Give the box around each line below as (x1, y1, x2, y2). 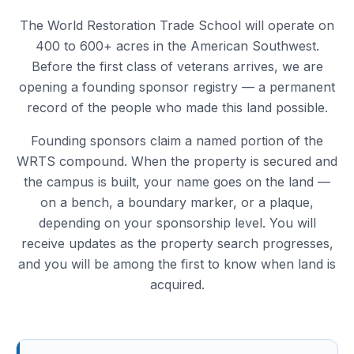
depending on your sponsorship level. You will (38, 215, 316, 231)
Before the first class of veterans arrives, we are (31, 58, 323, 74)
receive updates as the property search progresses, (21, 235, 333, 251)
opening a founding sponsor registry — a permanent (19, 79, 335, 95)
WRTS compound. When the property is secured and (17, 153, 337, 169)
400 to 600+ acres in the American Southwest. (35, 38, 319, 54)
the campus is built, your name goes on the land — (24, 174, 330, 190)
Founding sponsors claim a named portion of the (31, 133, 323, 149)
